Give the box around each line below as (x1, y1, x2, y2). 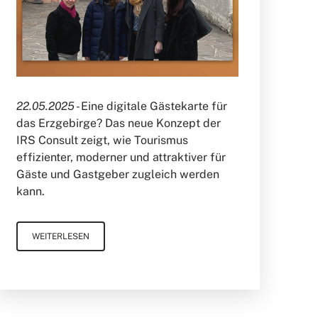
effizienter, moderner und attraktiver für (16, 150, 226, 164)
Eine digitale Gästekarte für (80, 99, 227, 113)
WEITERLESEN (31, 231, 89, 241)
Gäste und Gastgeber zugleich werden (16, 167, 219, 181)
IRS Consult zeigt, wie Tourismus (16, 133, 188, 147)
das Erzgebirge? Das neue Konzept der (16, 116, 221, 130)
